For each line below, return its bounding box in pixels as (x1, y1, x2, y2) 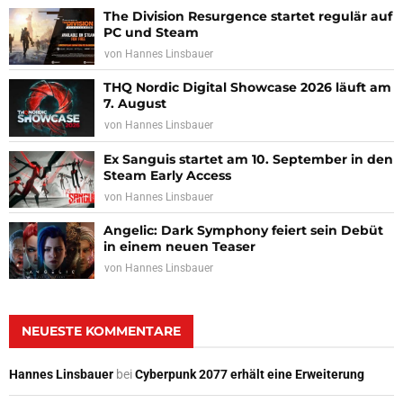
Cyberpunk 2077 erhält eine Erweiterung (135, 367, 364, 382)
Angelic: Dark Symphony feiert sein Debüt (103, 221, 383, 238)
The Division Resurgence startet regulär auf (103, 7, 392, 24)
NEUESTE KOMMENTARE (22, 323, 181, 340)
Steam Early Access (103, 166, 231, 184)
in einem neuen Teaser (103, 237, 255, 255)
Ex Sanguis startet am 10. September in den (103, 150, 393, 167)
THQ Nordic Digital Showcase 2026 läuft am (103, 79, 391, 96)
